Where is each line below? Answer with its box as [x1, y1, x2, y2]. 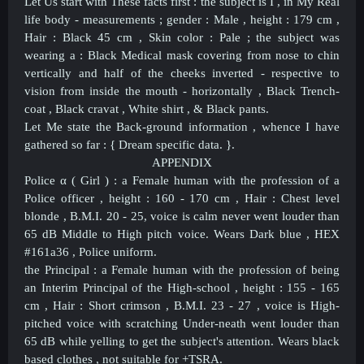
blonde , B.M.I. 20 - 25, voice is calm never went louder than [24, 209, 340, 223]
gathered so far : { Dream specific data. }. [24, 137, 235, 151]
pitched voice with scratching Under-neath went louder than [24, 316, 340, 330]
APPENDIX [152, 155, 212, 169]
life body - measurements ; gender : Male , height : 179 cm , [24, 12, 340, 26]
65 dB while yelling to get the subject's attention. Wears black [24, 334, 340, 348]
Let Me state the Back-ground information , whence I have [24, 119, 340, 133]
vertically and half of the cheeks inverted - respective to [24, 66, 340, 80]
